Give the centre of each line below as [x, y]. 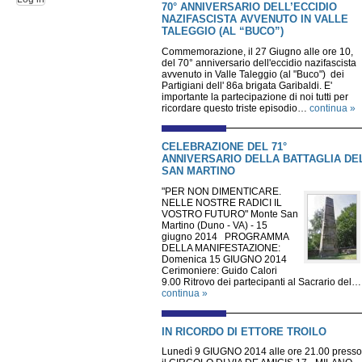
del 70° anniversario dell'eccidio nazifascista [259, 63]
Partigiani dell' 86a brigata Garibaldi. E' [247, 85]
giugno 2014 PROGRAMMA [225, 236]
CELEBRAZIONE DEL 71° [224, 146]
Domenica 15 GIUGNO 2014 [224, 259]
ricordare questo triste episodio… [236, 108]
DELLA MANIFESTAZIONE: [221, 248]
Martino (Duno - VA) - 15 [215, 225]
